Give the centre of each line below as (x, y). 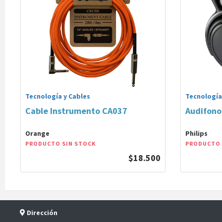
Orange (37, 133)
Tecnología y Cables (58, 96)
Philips (196, 133)
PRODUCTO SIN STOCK (60, 143)
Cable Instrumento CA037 (76, 111)
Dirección (41, 213)
